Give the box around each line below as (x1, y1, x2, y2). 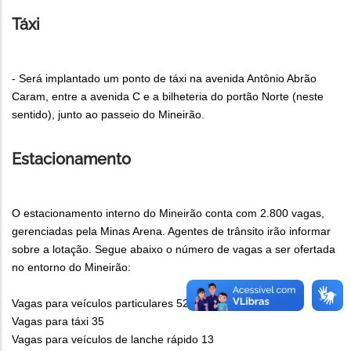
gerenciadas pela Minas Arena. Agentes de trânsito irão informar (12, 225, 331, 238)
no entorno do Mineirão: (12, 261, 131, 274)
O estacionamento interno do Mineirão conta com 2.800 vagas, (12, 207, 324, 220)
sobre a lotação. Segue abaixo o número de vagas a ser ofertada (12, 243, 335, 256)
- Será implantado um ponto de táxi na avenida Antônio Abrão (12, 72, 317, 85)
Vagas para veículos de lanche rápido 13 (12, 333, 214, 346)
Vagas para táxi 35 (12, 315, 104, 328)
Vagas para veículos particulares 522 (12, 297, 195, 310)
